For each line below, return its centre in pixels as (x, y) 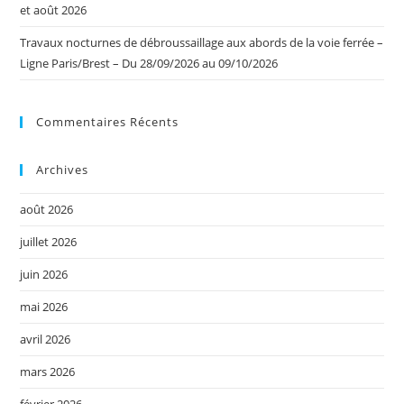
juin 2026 (44, 274)
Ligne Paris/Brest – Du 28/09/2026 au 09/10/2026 (149, 63)
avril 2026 (46, 339)
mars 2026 (48, 371)
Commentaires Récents (108, 121)
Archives (63, 169)
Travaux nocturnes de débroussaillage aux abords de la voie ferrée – (202, 42)
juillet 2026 (49, 241)
